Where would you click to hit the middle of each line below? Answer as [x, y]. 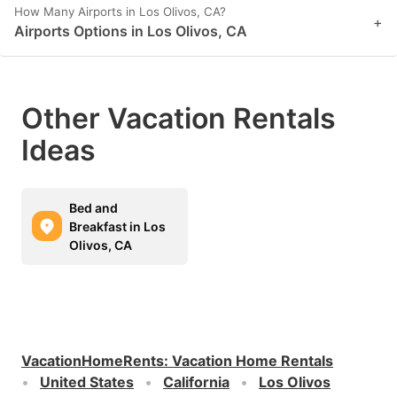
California [196, 381]
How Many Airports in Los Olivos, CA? [120, 11]
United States [87, 381]
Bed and [93, 207]
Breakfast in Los [117, 226]
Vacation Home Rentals [253, 360]
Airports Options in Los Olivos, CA [131, 31]
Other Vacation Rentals [179, 118]
